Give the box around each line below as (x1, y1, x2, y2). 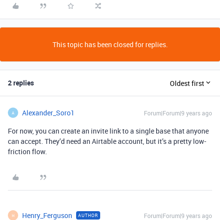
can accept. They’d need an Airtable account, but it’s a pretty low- (8, 137, 206, 146)
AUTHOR (78, 212, 98, 219)
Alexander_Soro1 (22, 108, 75, 117)
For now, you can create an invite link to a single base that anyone (8, 126, 209, 136)
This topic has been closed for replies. (52, 40, 168, 49)
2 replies (8, 78, 34, 87)
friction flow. (8, 147, 47, 156)
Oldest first (170, 78, 204, 88)
